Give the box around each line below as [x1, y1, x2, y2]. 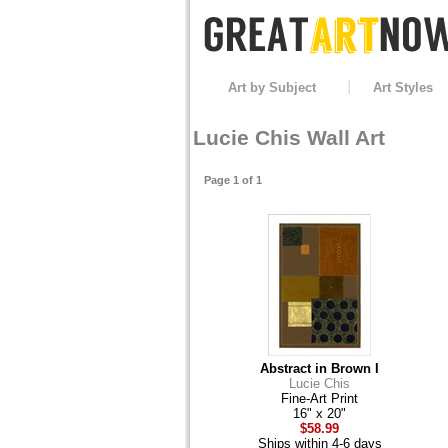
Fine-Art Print [281, 390, 358, 406]
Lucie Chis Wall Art [192, 126, 385, 151]
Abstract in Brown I [260, 360, 379, 376]
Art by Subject [227, 80, 316, 95]
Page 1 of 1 [203, 173, 262, 186]
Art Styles [372, 80, 433, 95]
